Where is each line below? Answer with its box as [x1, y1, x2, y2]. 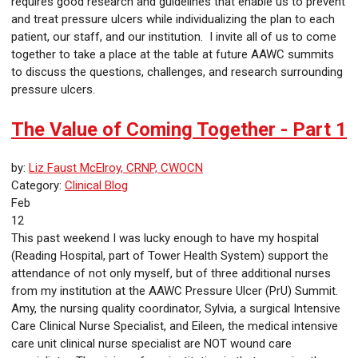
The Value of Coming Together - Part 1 [11, 118, 347, 141]
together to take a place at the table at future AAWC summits [11, 47, 334, 62]
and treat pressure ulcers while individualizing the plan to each [11, 12, 335, 27]
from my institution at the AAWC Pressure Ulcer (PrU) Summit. [11, 284, 338, 299]
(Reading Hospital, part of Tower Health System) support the [11, 249, 328, 264]
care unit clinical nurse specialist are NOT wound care [11, 336, 292, 352]
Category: [11, 178, 65, 193]
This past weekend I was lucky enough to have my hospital [11, 231, 319, 246]
